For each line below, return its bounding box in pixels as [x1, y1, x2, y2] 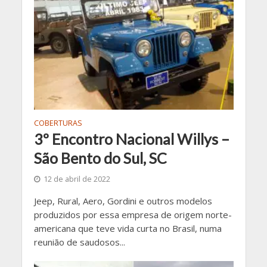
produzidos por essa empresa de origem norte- [33, 208, 232, 221]
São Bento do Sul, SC [33, 148, 167, 167]
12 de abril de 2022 [43, 173, 110, 184]
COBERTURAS [33, 117, 82, 128]
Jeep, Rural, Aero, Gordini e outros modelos [33, 194, 212, 207]
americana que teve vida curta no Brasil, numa [33, 222, 222, 234]
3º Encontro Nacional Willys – [33, 129, 229, 148]
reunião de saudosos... [33, 235, 125, 248]
